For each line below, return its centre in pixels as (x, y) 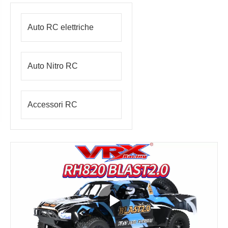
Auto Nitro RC (53, 66)
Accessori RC (52, 105)
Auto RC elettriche (61, 27)
